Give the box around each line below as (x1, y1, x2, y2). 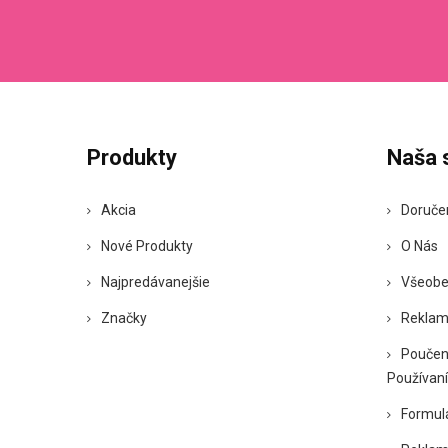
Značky (101, 309, 147, 326)
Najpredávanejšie (101, 273, 210, 290)
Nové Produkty (101, 237, 193, 254)
